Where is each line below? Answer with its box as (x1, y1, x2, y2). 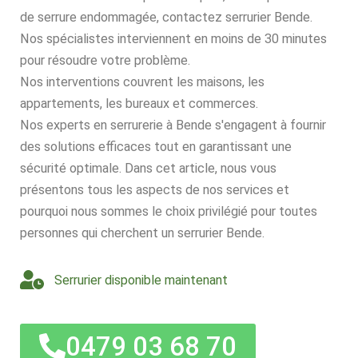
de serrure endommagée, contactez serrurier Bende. (20, 10, 312, 26)
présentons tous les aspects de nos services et (20, 182, 289, 198)
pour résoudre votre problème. (20, 53, 190, 69)
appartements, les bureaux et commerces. (20, 96, 258, 112)
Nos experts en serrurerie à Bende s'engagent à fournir (20, 117, 326, 133)
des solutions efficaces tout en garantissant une (20, 139, 292, 155)
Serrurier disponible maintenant (54, 272, 228, 288)
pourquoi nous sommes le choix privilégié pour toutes (20, 204, 317, 220)
